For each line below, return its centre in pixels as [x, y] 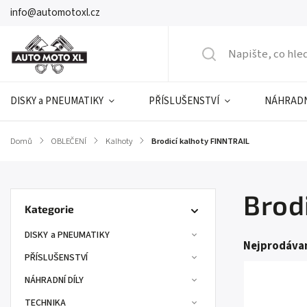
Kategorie [49, 209]
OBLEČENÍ [69, 141]
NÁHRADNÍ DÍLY [54, 280]
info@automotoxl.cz [55, 13]
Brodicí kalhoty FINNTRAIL [200, 141]
